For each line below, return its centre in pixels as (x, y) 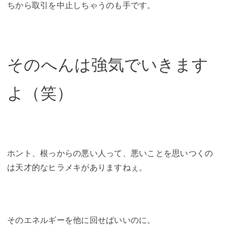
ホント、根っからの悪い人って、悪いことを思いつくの (110, 153)
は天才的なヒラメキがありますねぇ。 (77, 167)
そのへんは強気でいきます (108, 65)
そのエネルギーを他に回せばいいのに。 (81, 220)
